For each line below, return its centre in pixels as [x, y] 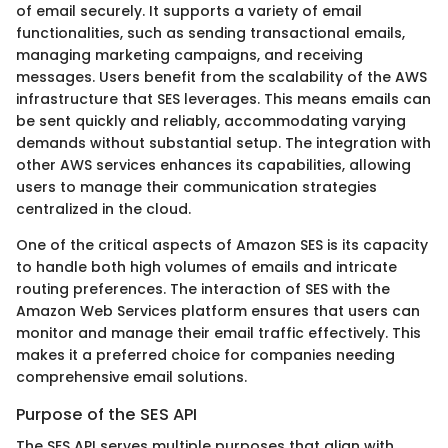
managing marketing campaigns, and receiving [189, 54]
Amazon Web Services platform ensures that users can [218, 310]
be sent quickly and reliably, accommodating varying [211, 120]
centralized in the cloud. [103, 208]
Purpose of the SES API [106, 414]
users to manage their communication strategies [196, 186]
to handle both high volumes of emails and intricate [206, 266]
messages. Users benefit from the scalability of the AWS [221, 76]
